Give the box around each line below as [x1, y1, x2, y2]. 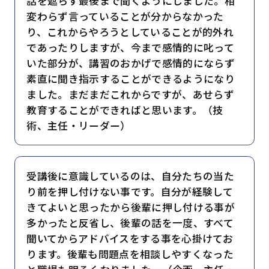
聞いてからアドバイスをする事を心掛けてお [26, 231, 233, 246]
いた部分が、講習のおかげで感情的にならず [26, 55, 235, 70]
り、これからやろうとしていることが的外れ [26, 24, 234, 39]
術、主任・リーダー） [26, 118, 131, 133]
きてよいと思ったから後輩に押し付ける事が [26, 200, 235, 215]
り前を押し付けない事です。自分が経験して [26, 184, 233, 199]
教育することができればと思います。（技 [26, 102, 223, 117]
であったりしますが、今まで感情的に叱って [26, 40, 234, 55]
